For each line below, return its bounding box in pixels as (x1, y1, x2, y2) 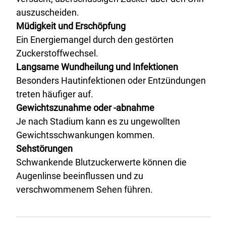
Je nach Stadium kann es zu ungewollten (16, 116, 180, 127)
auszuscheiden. (16, 7, 79, 18)
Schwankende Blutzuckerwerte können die (16, 157, 187, 167)
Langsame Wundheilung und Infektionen (16, 62, 178, 72)
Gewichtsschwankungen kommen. (16, 130, 155, 140)
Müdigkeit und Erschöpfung (16, 21, 126, 31)
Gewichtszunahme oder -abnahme (16, 102, 154, 113)
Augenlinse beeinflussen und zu (16, 171, 143, 181)
